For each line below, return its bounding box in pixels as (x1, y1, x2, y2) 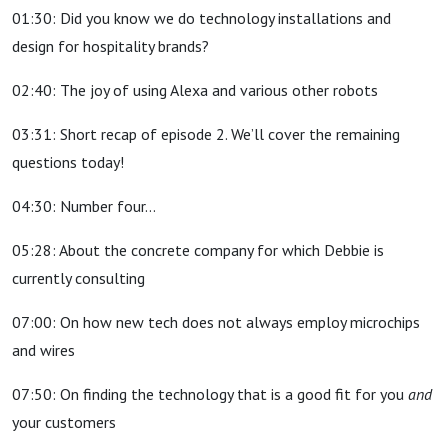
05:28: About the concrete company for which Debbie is (12, 240, 384, 260)
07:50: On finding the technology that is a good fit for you (12, 384, 408, 404)
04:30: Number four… (12, 196, 156, 216)
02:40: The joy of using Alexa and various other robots (12, 80, 378, 100)
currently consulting (12, 268, 145, 288)
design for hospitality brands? (12, 36, 209, 56)
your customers (12, 412, 116, 432)
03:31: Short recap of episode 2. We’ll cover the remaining (12, 124, 400, 144)
